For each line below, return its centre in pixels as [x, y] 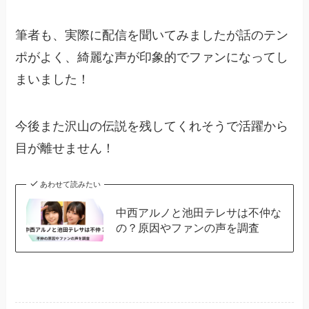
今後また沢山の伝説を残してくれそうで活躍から [152, 126]
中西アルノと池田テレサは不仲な [198, 212]
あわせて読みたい [70, 184]
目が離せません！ [65, 148]
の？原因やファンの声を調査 [187, 227]
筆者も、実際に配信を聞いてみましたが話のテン [152, 35]
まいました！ [53, 79]
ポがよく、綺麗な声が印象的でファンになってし [152, 57]
